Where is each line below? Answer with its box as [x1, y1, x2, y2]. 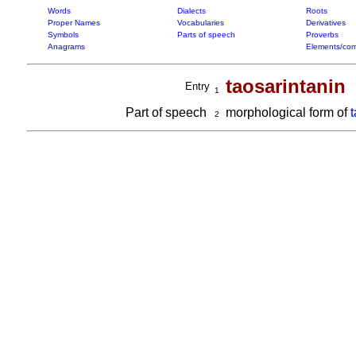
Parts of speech [176, 30, 235, 39]
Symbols [47, 30, 79, 39]
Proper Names [47, 18, 100, 27]
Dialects [176, 6, 206, 15]
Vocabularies [176, 18, 224, 27]
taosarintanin [225, 75, 346, 97]
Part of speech [125, 106, 210, 119]
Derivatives [305, 18, 346, 27]
